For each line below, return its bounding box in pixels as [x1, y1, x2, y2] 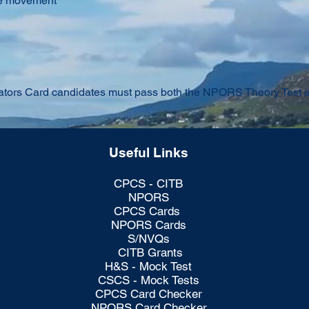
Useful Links [108, 145, 188, 160]
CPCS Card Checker [95, 287, 203, 301]
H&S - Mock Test [105, 259, 192, 273]
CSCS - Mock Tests [97, 273, 199, 287]
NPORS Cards [111, 218, 187, 232]
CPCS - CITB [114, 177, 183, 190]
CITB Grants [117, 246, 183, 259]
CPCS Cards [113, 204, 183, 218]
